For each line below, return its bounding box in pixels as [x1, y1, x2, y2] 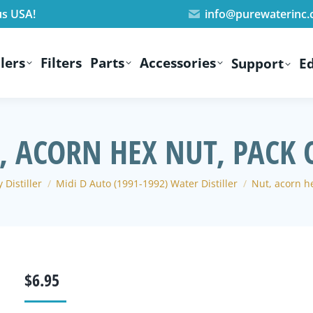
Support [231, 54, 284, 73]
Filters [40, 53, 82, 72]
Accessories [140, 53, 217, 72]
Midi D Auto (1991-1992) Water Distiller [56, 177, 238, 190]
